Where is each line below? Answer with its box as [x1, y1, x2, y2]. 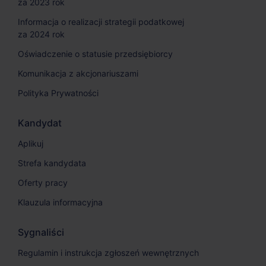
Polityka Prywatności [18, 87, 99, 98]
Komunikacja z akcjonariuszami [18, 68, 138, 78]
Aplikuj [18, 138, 43, 148]
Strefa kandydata [18, 157, 86, 168]
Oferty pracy [18, 177, 68, 188]
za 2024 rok [18, 28, 65, 39]
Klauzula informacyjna [18, 197, 103, 207]
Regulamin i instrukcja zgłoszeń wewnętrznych [18, 247, 199, 258]
